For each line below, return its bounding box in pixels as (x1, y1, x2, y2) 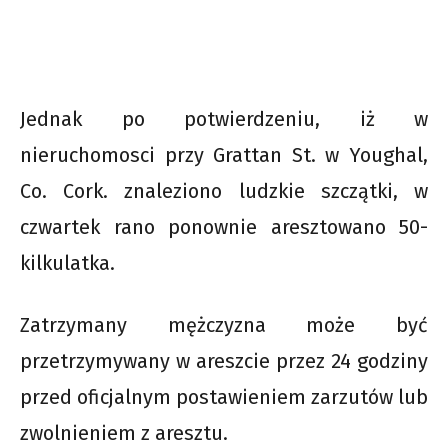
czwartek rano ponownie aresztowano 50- (20, 214, 428, 239)
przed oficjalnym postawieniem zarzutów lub (20, 384, 428, 409)
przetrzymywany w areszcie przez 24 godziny (20, 348, 428, 373)
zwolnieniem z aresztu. (20, 420, 228, 445)
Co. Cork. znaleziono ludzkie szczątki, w (20, 178, 428, 203)
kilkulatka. (20, 250, 115, 275)
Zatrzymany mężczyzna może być (20, 312, 428, 337)
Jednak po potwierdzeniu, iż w (20, 106, 428, 131)
